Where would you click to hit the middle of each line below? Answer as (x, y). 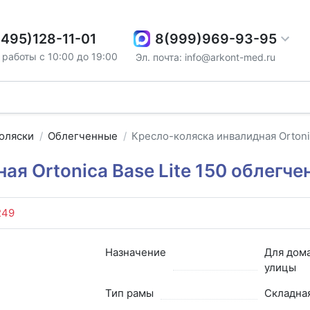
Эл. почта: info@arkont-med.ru (206, 57)
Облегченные (83, 136)
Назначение (135, 252)
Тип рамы (129, 293)
